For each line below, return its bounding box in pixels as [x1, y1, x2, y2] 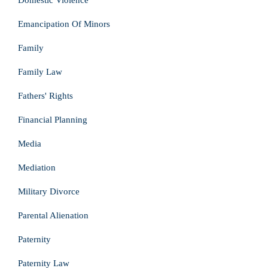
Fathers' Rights [18, 91, 73, 100]
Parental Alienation [18, 211, 89, 220]
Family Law [18, 67, 62, 77]
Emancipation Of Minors [18, 19, 110, 29]
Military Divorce [18, 187, 80, 196]
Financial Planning [18, 115, 87, 124]
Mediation [18, 163, 56, 172]
